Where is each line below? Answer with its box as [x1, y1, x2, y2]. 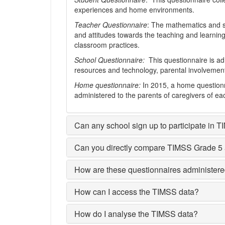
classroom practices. [74, 40, 140, 50]
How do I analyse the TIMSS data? [74, 208, 198, 219]
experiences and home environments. [74, 5, 194, 15]
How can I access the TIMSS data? [74, 186, 199, 197]
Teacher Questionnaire [74, 20, 147, 30]
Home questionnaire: [74, 80, 143, 90]
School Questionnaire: [74, 55, 147, 65]
